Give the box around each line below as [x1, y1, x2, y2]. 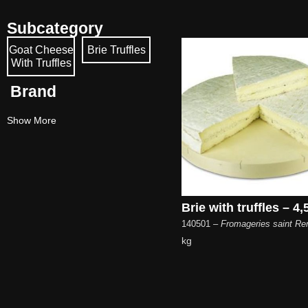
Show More [7, 115, 56, 126]
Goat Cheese [8, 44, 74, 56]
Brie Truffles [87, 44, 146, 56]
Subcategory [7, 19, 103, 38]
